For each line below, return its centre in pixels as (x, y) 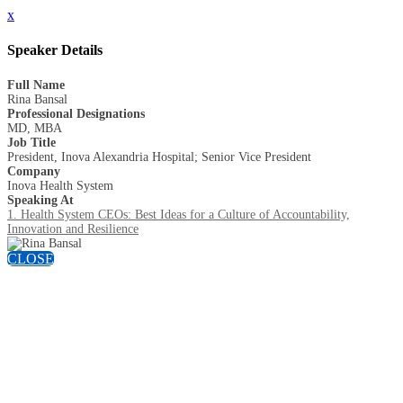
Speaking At (40, 200)
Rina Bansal (37, 99)
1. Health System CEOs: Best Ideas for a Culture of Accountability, (179, 214)
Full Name (36, 85)
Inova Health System (60, 185)
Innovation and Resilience (73, 228)
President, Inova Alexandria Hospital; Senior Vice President (159, 157)
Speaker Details (55, 50)
